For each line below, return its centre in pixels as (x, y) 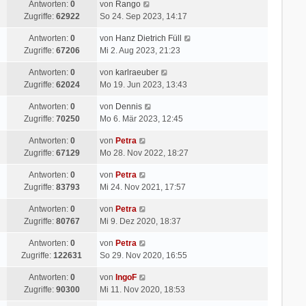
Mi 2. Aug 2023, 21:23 (140, 50)
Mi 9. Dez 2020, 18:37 (140, 221)
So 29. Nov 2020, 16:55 (143, 255)
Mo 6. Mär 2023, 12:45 (141, 119)
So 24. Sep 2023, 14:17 (143, 16)
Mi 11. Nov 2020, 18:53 (142, 289)
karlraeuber (137, 72)
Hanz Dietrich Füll (148, 38)
